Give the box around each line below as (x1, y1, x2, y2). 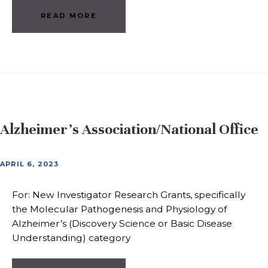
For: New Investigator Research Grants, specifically (12, 188, 245, 200)
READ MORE (41, 11, 97, 20)
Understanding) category (12, 232, 130, 243)
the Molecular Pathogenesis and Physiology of (12, 203, 227, 215)
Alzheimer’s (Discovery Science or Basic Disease (12, 217, 232, 229)
